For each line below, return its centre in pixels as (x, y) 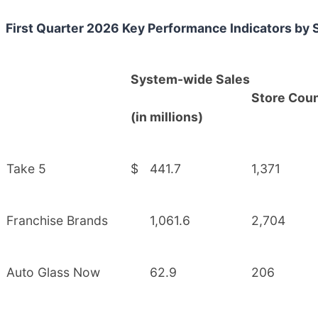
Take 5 (26, 168)
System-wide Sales (190, 79)
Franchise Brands (57, 220)
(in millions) (167, 116)
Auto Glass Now (53, 272)
